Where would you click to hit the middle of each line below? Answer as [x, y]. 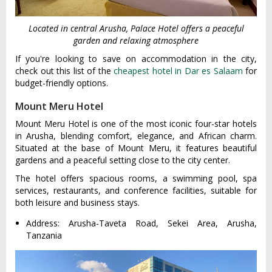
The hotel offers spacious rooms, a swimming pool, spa [136, 178]
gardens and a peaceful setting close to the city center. [123, 160]
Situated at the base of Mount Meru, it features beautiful [136, 148]
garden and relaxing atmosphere [136, 40]
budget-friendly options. [62, 83]
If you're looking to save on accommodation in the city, [136, 58]
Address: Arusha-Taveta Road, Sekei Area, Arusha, [141, 223]
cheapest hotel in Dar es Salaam [178, 70]
